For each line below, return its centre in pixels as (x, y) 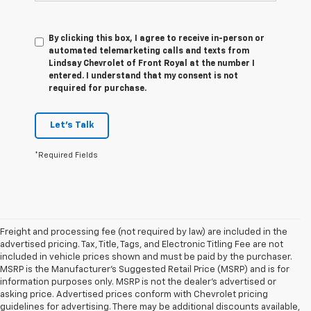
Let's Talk (72, 126)
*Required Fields (66, 155)
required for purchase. (98, 89)
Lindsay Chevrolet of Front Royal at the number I (152, 64)
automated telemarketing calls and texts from (149, 52)
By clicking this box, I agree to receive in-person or (157, 39)
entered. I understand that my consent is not (143, 77)
